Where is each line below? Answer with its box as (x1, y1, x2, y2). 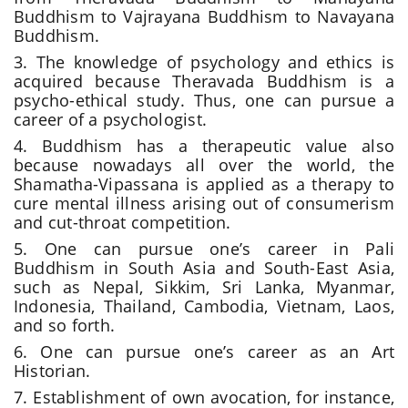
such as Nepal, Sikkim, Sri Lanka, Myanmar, (14, 276, 394, 299)
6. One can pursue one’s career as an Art (14, 341, 394, 363)
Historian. (14, 360, 91, 382)
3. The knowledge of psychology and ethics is (14, 51, 394, 74)
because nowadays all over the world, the (14, 154, 394, 177)
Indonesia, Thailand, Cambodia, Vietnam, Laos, (14, 295, 394, 318)
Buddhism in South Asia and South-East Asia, (14, 257, 394, 280)
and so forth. (14, 314, 116, 337)
